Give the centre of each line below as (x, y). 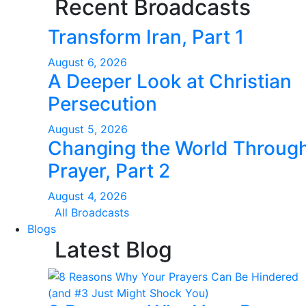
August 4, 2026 (87, 196)
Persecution (102, 104)
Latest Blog (113, 250)
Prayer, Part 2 (109, 171)
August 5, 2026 (88, 129)
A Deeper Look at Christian (170, 81)
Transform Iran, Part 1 (146, 37)
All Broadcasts (92, 212)
